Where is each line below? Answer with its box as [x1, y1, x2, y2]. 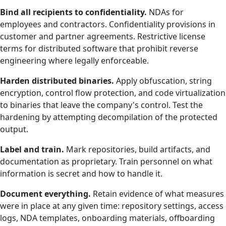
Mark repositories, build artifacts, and [64, 144, 210, 155]
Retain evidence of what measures [91, 188, 224, 199]
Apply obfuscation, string [114, 75, 212, 86]
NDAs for [147, 7, 184, 18]
